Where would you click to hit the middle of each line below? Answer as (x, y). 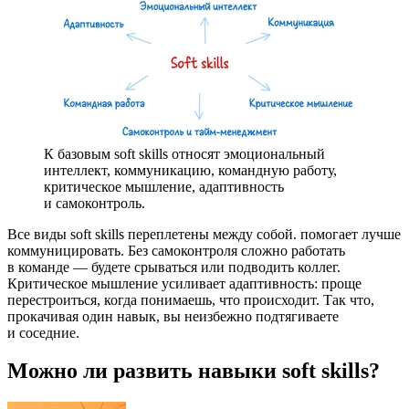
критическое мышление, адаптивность (164, 186)
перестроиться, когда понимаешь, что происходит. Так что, (191, 299)
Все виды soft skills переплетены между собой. (154, 234)
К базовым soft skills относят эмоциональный (184, 153)
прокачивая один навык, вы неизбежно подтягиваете (173, 316)
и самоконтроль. (94, 203)
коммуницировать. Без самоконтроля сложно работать (176, 250)
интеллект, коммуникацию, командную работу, (190, 170)
